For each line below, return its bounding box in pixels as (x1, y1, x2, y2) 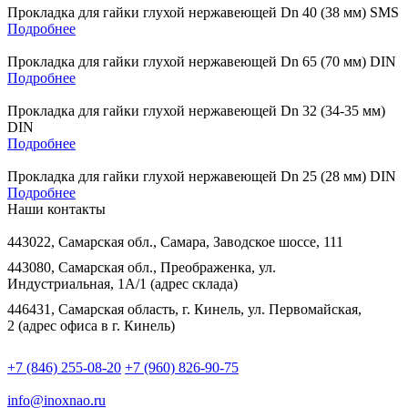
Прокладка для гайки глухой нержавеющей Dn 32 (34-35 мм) (7, 103, 385, 119)
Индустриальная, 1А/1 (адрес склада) (7, 276, 238, 292)
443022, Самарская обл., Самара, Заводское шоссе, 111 (7, 234, 343, 250)
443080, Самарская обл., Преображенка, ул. (7, 260, 276, 276)
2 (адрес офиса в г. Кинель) (7, 318, 175, 334)
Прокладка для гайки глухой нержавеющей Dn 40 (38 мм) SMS (7, 5, 399, 21)
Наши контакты (7, 201, 106, 218)
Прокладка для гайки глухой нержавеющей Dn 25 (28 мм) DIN (7, 168, 396, 185)
